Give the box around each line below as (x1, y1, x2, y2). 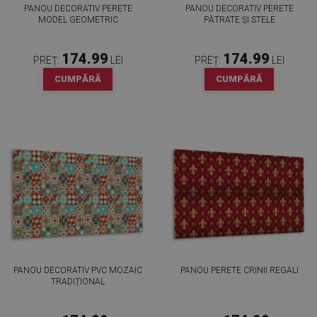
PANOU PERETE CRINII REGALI (180, 265, 299, 275)
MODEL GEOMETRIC (38, 15, 118, 25)
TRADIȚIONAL (51, 277, 105, 287)
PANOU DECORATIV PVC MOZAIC (13, 265, 142, 275)
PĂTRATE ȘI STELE (203, 15, 275, 25)
